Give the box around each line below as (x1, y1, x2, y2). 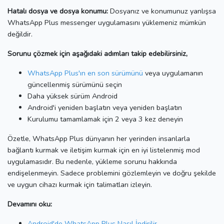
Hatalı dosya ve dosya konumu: (7, 5, 108, 16)
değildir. (7, 28, 32, 39)
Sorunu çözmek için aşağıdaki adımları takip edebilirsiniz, (7, 48, 187, 58)
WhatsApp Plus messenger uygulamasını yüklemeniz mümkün (7, 17, 206, 27)
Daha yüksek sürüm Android (27, 90, 117, 101)
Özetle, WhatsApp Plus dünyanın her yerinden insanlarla (7, 133, 190, 143)
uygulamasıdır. (7, 156, 55, 166)
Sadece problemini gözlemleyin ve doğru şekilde (60, 167, 216, 178)
